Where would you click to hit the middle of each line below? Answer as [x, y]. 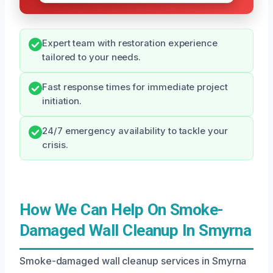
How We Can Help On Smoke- [122, 209]
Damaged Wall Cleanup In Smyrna [136, 230]
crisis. [55, 145]
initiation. [62, 101]
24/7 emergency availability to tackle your [135, 131]
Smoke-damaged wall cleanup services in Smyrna [133, 261]
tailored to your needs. [92, 57]
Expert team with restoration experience [130, 43]
